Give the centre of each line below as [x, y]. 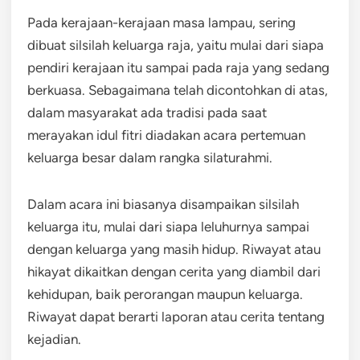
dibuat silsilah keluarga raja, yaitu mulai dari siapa [176, 45]
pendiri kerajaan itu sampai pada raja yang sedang [178, 67]
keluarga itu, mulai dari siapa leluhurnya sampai [168, 226]
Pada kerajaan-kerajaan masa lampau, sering [162, 22]
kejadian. [54, 339]
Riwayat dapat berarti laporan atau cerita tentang [176, 316]
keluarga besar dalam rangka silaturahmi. [150, 157]
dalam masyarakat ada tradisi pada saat [147, 112]
